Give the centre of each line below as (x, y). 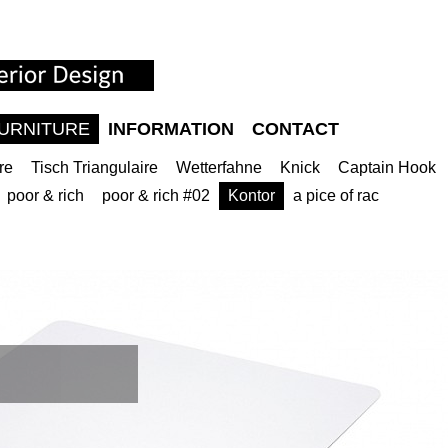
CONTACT (295, 129)
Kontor (251, 195)
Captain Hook (387, 167)
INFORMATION (171, 129)
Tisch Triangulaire (94, 167)
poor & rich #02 (156, 195)
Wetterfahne (219, 167)
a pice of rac (336, 195)
